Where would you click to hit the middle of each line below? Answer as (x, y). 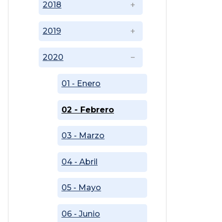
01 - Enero (81, 84)
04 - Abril (80, 162)
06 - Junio (81, 214)
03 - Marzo (83, 136)
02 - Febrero (88, 110)
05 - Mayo (81, 188)
